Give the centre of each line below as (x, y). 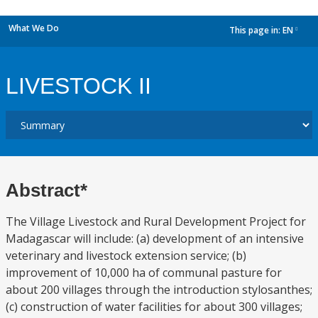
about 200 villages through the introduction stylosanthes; (159, 290)
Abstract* (46, 190)
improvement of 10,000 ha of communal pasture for (144, 273)
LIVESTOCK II (78, 86)
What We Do (34, 28)
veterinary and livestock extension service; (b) (126, 256)
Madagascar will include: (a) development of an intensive (155, 238)
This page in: (256, 31)
